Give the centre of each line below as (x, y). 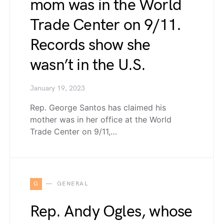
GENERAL (72, 184)
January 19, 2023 (57, 88)
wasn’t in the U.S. (88, 65)
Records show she (90, 45)
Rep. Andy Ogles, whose (111, 212)
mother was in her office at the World (101, 119)
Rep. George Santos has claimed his (98, 107)
